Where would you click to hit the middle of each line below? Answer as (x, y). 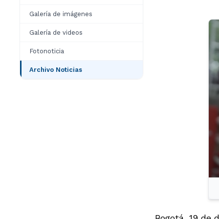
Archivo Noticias (56, 70)
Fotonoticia (47, 51)
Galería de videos (56, 33)
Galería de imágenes (61, 14)
